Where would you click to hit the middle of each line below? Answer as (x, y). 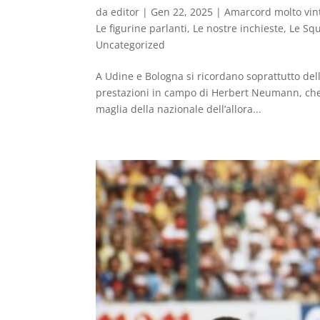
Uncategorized (131, 44)
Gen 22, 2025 (182, 11)
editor (125, 11)
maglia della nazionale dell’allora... (179, 109)
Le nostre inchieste (239, 28)
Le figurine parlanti (142, 28)
